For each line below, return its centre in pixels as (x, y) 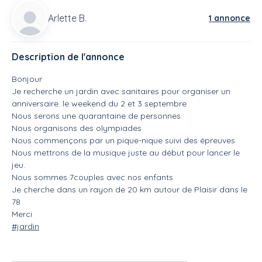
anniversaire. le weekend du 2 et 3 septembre (99, 104)
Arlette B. (68, 18)
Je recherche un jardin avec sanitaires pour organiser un (121, 92)
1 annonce (230, 18)
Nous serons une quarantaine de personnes (96, 116)
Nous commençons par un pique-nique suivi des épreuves (123, 141)
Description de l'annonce (68, 57)
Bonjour (27, 79)
